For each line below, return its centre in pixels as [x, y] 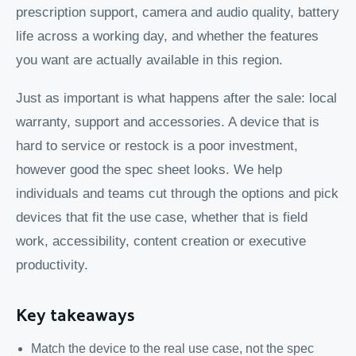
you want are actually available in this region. [149, 60]
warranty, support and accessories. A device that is [168, 122]
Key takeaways [75, 315]
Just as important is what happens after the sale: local [176, 98]
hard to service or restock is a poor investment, [157, 145]
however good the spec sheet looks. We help [149, 169]
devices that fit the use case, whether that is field [162, 217]
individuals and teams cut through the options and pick [177, 193]
